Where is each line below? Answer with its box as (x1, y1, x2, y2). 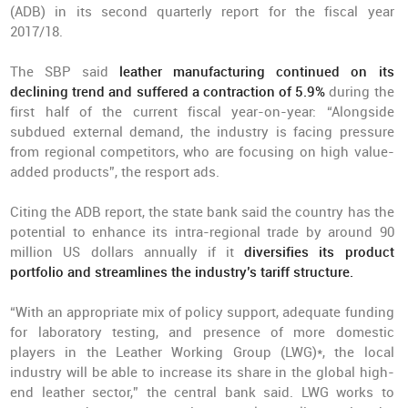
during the (329, 84, 394, 100)
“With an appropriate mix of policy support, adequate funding (10, 304, 394, 321)
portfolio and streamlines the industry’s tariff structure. (10, 264, 354, 280)
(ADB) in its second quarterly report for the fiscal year (10, 4, 394, 20)
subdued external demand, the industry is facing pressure (10, 124, 394, 140)
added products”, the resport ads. (10, 164, 220, 180)
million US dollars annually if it (10, 244, 245, 260)
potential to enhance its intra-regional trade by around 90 (10, 224, 394, 240)
